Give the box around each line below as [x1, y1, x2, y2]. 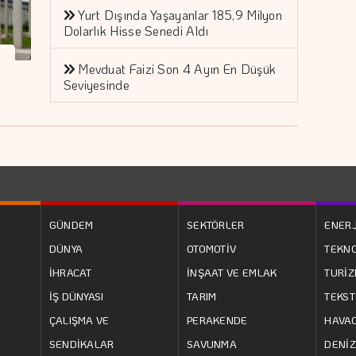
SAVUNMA [186, 336, 238, 350]
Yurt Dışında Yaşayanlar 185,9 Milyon [78, 6, 283, 23]
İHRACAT [48, 265, 92, 279]
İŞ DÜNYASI [48, 288, 104, 303]
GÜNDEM [48, 217, 94, 231]
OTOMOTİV [186, 241, 237, 255]
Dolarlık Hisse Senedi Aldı [63, 21, 209, 39]
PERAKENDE [186, 312, 248, 327]
